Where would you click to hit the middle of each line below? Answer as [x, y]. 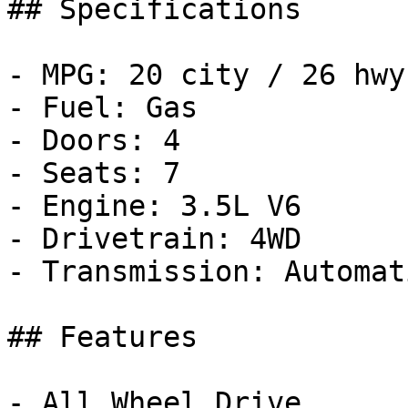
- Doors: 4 [94, 140]
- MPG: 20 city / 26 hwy [206, 75]
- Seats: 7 [94, 173]
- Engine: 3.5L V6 [154, 206]
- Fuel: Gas [102, 107]
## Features [102, 337]
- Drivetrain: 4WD [154, 239]
